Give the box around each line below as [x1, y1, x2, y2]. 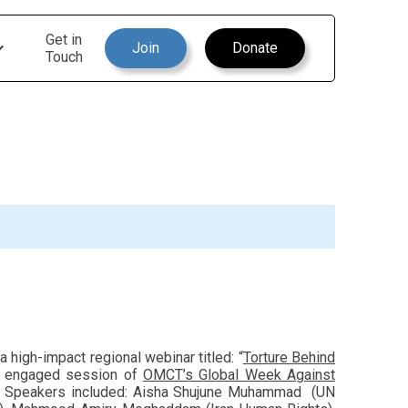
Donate [232, 39, 278, 56]
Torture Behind [242, 349, 336, 366]
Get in [46, 31, 82, 48]
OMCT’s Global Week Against [142, 366, 336, 383]
